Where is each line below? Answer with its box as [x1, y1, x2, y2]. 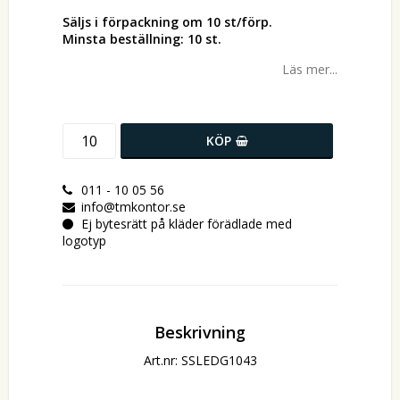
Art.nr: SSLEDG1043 [143, 352, 257, 370]
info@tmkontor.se [81, 198, 186, 216]
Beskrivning [154, 321, 246, 344]
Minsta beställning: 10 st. [62, 30, 221, 48]
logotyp [62, 232, 106, 250]
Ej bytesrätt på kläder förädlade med [81, 215, 292, 233]
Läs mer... [282, 61, 337, 79]
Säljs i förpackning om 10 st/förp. [62, 13, 272, 31]
